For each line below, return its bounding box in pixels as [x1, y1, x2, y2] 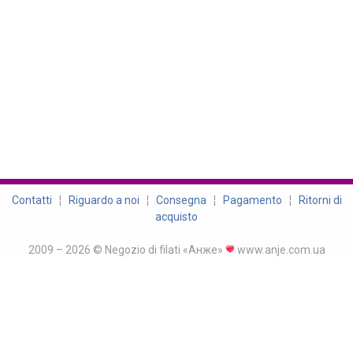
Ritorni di [298, 194, 342, 206]
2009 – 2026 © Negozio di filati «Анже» [28, 243, 225, 256]
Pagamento [222, 194, 282, 206]
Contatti [11, 194, 52, 206]
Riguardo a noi [68, 194, 139, 206]
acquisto [155, 210, 198, 223]
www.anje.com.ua [234, 243, 325, 256]
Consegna [155, 194, 206, 206]
